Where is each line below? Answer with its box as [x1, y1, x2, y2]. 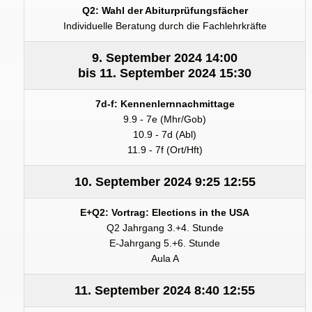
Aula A [150, 253, 179, 264]
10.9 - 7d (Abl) [133, 129, 196, 140]
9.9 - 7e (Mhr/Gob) [123, 114, 206, 125]
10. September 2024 [74, 174, 192, 189]
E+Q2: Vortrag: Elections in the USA [80, 207, 249, 218]
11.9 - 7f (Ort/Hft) [127, 144, 203, 155]
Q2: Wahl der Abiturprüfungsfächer [81, 5, 248, 16]
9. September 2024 [92, 50, 202, 65]
